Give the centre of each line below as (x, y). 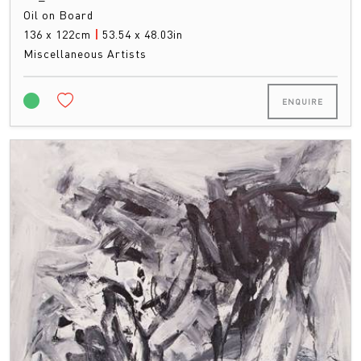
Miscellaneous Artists (85, 53)
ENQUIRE (303, 101)
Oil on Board (58, 14)
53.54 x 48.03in (143, 33)
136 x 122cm (59, 33)
